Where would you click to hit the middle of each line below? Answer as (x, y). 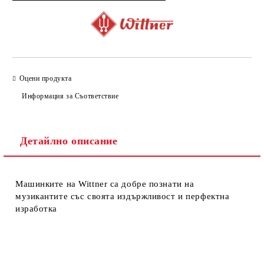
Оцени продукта (45, 78)
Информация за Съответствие (70, 96)
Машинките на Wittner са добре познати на (105, 184)
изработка (37, 209)
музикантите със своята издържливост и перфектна (123, 196)
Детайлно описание (69, 141)
